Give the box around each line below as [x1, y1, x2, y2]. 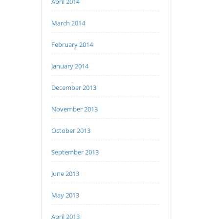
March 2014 [51, 19, 85, 27]
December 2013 [51, 83, 96, 92]
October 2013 [51, 126, 90, 135]
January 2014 [51, 62, 88, 70]
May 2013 [51, 191, 79, 199]
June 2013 [51, 169, 79, 178]
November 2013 [51, 105, 98, 113]
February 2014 [51, 40, 93, 49]
